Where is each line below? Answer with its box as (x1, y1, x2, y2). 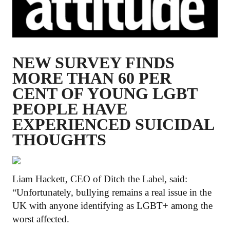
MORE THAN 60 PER (12, 68, 171, 87)
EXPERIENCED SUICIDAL (12, 114, 214, 133)
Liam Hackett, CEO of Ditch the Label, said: (12, 173, 187, 184)
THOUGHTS (12, 130, 106, 149)
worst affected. (12, 213, 69, 224)
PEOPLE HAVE (12, 99, 127, 118)
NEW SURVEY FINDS (12, 53, 175, 72)
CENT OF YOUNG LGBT (12, 84, 197, 103)
